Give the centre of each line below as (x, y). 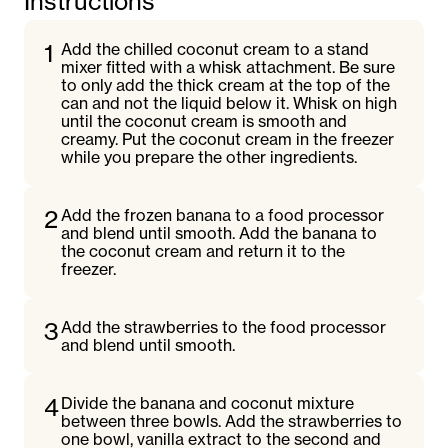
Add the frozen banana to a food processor (223, 215)
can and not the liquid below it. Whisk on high (229, 103)
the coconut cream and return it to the (203, 251)
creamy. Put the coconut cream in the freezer (228, 139)
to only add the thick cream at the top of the (226, 85)
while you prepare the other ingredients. (209, 157)
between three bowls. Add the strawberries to (232, 421)
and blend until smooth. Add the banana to (219, 233)
